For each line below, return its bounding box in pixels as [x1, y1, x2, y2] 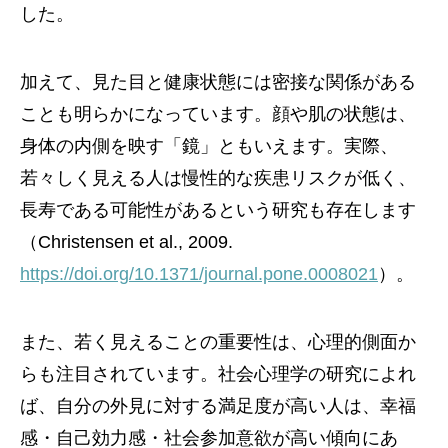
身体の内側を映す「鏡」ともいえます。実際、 [20, 136, 398, 156]
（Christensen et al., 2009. [20, 232, 233, 252]
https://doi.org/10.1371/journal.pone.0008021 [20, 264, 378, 284]
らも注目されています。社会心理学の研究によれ [20, 364, 416, 384]
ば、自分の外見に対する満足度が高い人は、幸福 [20, 396, 416, 416]
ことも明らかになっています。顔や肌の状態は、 [20, 104, 416, 124]
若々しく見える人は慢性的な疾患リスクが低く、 [20, 168, 416, 188]
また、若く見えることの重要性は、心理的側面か [20, 332, 416, 352]
